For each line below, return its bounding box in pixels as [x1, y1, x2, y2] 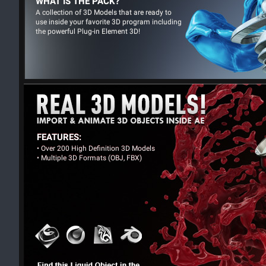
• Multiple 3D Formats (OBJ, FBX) [37, 154, 142, 162]
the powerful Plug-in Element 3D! [36, 27, 140, 36]
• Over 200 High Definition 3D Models [37, 144, 155, 153]
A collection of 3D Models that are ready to [36, 8, 172, 17]
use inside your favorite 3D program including [36, 18, 182, 26]
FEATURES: [37, 132, 81, 142]
